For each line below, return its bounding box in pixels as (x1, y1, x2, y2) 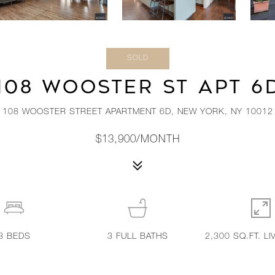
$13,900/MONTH (95, 135, 180, 145)
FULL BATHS (115, 233, 168, 241)
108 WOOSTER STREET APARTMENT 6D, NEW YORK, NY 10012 (2, 108, 273, 117)
